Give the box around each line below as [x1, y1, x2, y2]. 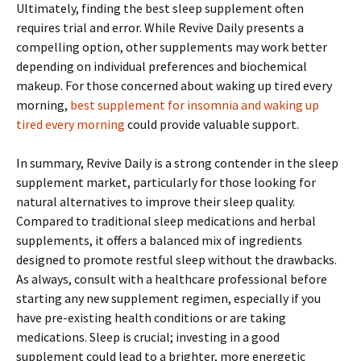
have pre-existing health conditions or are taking [16, 309, 286, 326]
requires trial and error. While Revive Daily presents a [16, 19, 304, 36]
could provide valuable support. [125, 116, 299, 133]
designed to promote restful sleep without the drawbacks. [16, 251, 337, 268]
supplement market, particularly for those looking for [16, 174, 316, 191]
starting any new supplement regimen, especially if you [16, 290, 321, 307]
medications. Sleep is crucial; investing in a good [16, 329, 280, 346]
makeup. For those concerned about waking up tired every [16, 77, 332, 94]
